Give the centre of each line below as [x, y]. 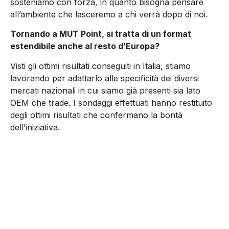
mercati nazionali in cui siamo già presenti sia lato [105, 90]
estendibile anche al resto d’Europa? [85, 46]
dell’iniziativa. [35, 127]
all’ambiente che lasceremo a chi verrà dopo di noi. [109, 14]
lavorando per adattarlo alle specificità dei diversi [105, 78]
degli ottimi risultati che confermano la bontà [96, 115]
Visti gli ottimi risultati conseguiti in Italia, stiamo [100, 66]
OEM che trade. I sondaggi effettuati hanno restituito [111, 102]
